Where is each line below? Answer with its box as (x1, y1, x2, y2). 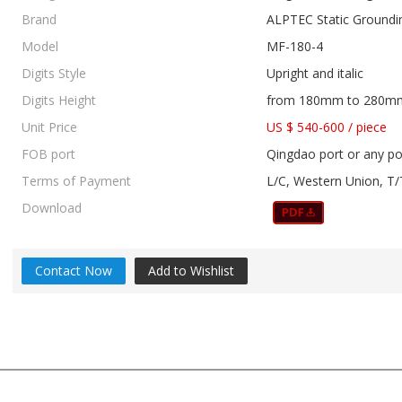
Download (22, 199, 82, 216)
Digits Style (22, 65, 86, 82)
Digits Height (22, 92, 96, 109)
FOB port (22, 145, 75, 162)
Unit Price (22, 118, 77, 135)
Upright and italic (267, 65, 363, 82)
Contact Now (35, 262, 112, 279)
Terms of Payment (22, 172, 131, 189)
